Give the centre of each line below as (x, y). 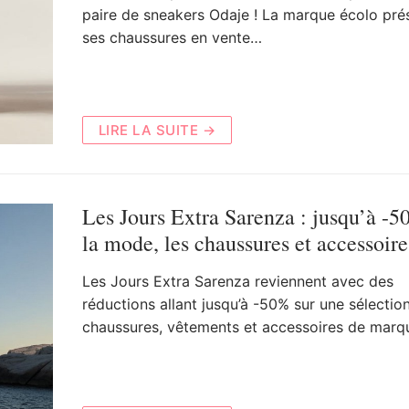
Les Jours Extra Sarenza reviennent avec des (237, 282)
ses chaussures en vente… (172, 37)
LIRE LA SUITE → (157, 131)
